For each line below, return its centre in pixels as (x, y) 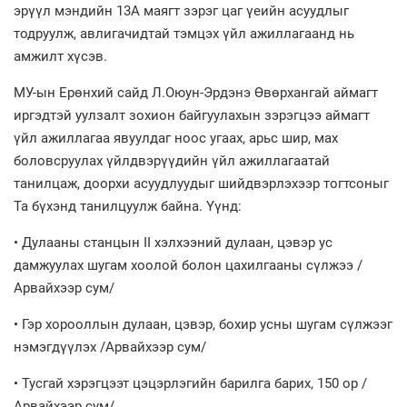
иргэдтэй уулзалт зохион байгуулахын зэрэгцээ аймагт (192, 115)
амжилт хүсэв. (60, 56)
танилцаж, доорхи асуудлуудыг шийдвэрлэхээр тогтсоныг (201, 183)
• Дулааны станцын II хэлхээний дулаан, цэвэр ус (173, 242)
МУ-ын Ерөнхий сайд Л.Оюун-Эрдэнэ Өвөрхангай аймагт (196, 92)
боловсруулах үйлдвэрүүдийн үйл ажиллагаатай (172, 160)
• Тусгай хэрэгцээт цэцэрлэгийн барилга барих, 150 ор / (190, 383)
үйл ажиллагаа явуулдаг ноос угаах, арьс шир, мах (176, 138)
